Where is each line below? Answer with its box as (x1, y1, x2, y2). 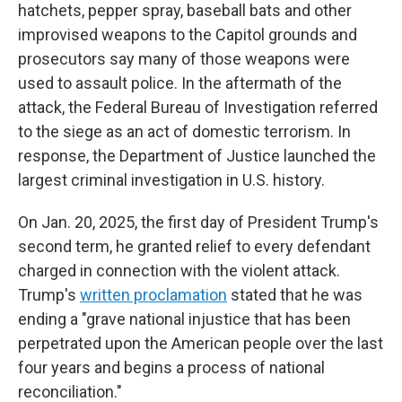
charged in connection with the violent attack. (18, 261, 340, 280)
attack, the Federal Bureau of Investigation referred (18, 98, 378, 117)
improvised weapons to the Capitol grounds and (18, 25, 357, 44)
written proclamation (80, 285, 227, 304)
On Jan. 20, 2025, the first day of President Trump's (18, 213, 379, 232)
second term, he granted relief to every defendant (18, 237, 371, 256)
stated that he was (227, 285, 363, 304)
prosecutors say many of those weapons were (18, 49, 350, 68)
